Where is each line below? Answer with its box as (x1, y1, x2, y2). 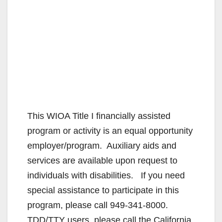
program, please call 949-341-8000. (27, 200, 170, 210)
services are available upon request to (27, 155, 177, 166)
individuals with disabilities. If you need (27, 170, 185, 180)
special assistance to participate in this (27, 185, 179, 195)
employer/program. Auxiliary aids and (27, 140, 176, 151)
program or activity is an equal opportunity (27, 125, 193, 136)
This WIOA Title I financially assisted (27, 111, 170, 121)
